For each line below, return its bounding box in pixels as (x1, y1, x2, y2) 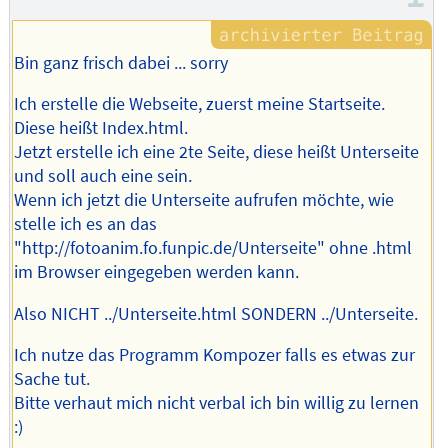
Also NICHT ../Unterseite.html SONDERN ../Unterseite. (14, 302, 419, 325)
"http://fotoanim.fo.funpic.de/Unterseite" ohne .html (14, 237, 413, 260)
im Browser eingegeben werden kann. (14, 261, 300, 284)
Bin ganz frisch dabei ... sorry (14, 51, 229, 74)
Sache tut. (14, 368, 91, 391)
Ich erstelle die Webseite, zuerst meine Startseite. (14, 93, 386, 116)
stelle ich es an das (14, 213, 158, 236)
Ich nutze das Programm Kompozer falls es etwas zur (14, 344, 416, 367)
